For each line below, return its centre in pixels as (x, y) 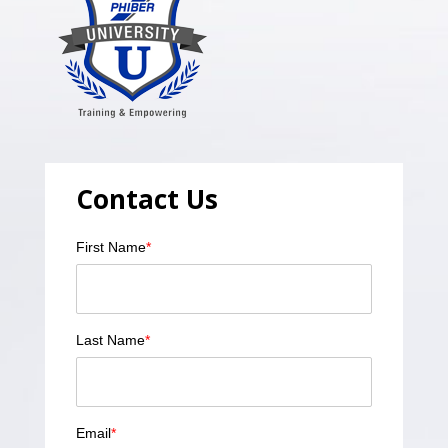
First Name (110, 246)
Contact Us (146, 198)
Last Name (110, 339)
